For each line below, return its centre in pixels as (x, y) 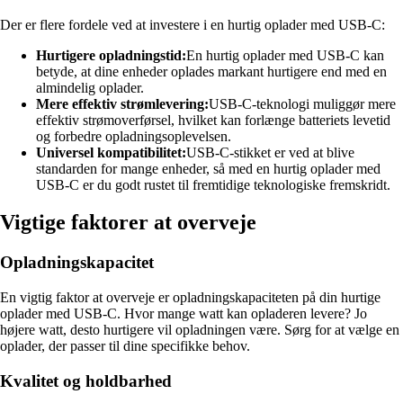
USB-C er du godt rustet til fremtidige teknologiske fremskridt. (213, 184)
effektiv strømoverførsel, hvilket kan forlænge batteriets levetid (213, 120)
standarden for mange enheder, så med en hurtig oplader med (208, 168)
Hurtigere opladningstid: (111, 55)
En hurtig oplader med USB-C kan (285, 55)
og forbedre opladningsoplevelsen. (134, 136)
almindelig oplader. (90, 87)
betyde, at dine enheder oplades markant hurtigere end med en (211, 71)
